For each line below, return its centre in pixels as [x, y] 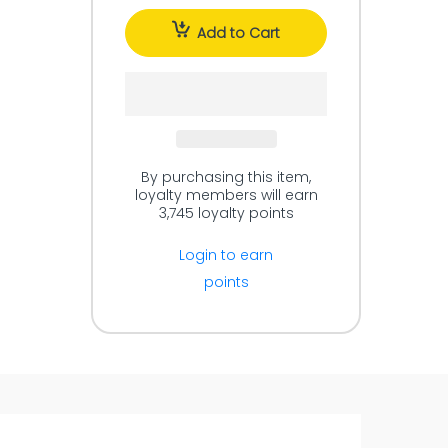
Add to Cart [238, 33]
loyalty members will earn [226, 195]
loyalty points [243, 213]
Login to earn [226, 255]
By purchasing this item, [226, 177]
